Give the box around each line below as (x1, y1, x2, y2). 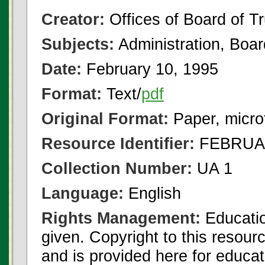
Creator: (41, 10, 105, 28)
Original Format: (41, 109, 169, 128)
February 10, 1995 (82, 60, 218, 78)
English (124, 184, 181, 202)
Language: (41, 184, 124, 202)
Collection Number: (41, 159, 192, 177)
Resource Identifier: (41, 134, 195, 153)
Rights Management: (41, 209, 201, 227)
